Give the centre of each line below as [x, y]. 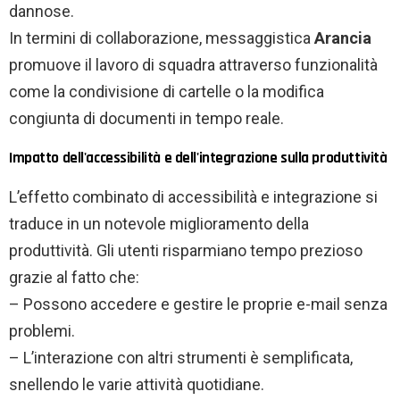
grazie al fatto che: [74, 277]
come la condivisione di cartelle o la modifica [167, 91]
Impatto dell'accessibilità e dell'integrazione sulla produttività [198, 158]
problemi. [42, 330]
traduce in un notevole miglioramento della [159, 223]
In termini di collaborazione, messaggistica [162, 37]
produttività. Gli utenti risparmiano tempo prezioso [186, 250]
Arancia [343, 37]
